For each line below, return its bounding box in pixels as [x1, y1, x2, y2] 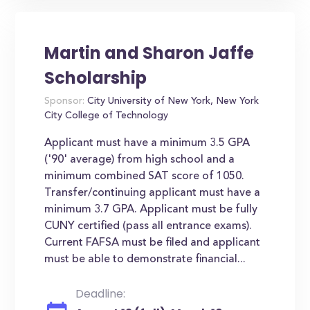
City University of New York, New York [84, 97, 259, 107]
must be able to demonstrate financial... [44, 254, 246, 265]
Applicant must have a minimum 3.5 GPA [44, 138, 250, 149]
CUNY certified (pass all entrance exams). [44, 221, 253, 232]
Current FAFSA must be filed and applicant [44, 237, 261, 248]
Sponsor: [44, 97, 85, 107]
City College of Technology [44, 111, 169, 121]
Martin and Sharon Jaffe [44, 42, 255, 64]
